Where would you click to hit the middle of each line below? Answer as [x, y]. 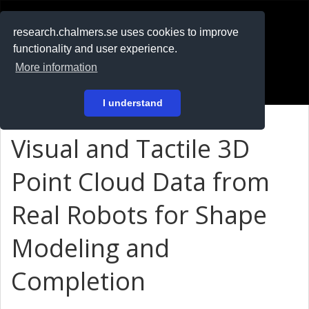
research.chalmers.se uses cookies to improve [126, 32]
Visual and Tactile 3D [130, 149]
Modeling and [90, 248]
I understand [132, 103]
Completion [78, 281]
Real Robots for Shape [139, 215]
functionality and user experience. [96, 49]
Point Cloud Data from [140, 182]
